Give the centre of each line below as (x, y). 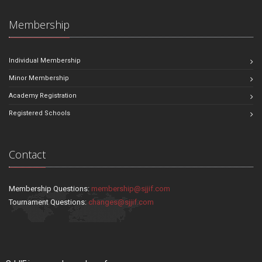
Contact (27, 154)
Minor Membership (39, 78)
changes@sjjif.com (121, 202)
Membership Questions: (50, 188)
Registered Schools (39, 113)
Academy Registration (43, 95)
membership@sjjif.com (131, 188)
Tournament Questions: (49, 202)
